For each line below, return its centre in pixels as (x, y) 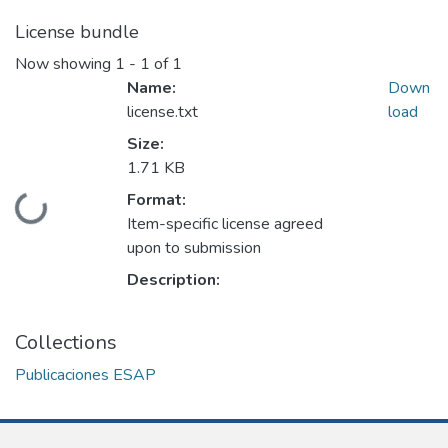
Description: (173, 280)
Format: (156, 200)
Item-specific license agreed (225, 224)
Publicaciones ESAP (85, 375)
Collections (66, 343)
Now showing (65, 64)
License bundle (77, 32)
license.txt (162, 112)
